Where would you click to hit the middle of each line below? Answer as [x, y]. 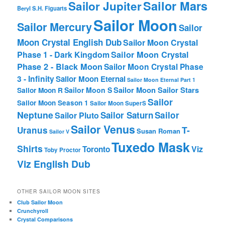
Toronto [96, 149]
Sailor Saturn [127, 115]
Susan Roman [159, 131]
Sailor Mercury [55, 27]
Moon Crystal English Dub [70, 42]
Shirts [30, 149]
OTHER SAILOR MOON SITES [59, 191]
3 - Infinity [36, 79]
